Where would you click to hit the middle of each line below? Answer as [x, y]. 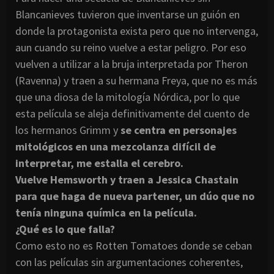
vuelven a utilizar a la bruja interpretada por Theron [131, 64]
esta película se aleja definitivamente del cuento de [132, 113]
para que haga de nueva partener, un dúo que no [135, 196]
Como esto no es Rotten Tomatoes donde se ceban [134, 245]
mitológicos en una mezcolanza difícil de [116, 146]
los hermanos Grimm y [68, 130]
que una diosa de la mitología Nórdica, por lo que [128, 97]
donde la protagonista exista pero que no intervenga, [137, 31]
